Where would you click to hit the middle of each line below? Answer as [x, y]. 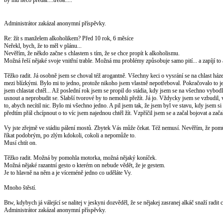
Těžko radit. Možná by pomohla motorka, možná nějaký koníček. [80, 158]
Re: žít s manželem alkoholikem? [43, 38]
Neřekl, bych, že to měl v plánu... [43, 46]
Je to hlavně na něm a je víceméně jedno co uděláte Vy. [68, 172]
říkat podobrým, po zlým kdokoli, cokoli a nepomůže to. [70, 135]
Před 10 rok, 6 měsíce [108, 38]
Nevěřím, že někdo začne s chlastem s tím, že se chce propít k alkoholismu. [92, 53]
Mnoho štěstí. [20, 187]
